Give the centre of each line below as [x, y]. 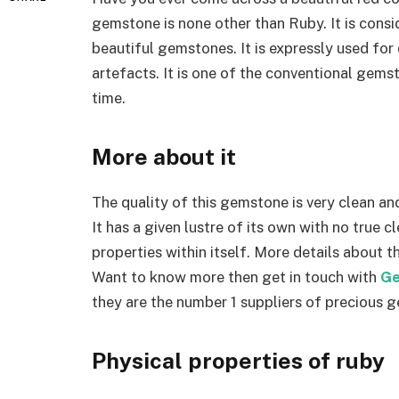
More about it [164, 156]
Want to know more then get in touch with [236, 277]
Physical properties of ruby [238, 360]
